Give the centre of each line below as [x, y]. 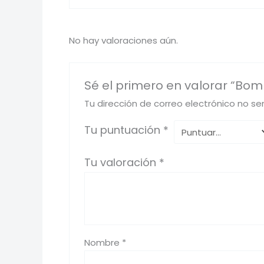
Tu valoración [122, 163]
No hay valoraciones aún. [123, 41]
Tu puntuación [124, 130]
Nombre [103, 243]
